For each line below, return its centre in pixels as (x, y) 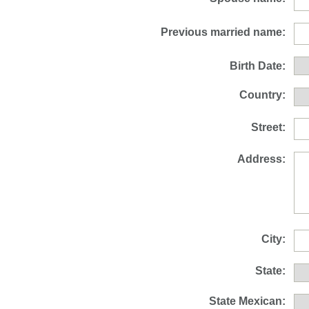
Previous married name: (223, 32)
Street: (268, 127)
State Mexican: (247, 301)
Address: (261, 159)
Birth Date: (258, 66)
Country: (262, 95)
